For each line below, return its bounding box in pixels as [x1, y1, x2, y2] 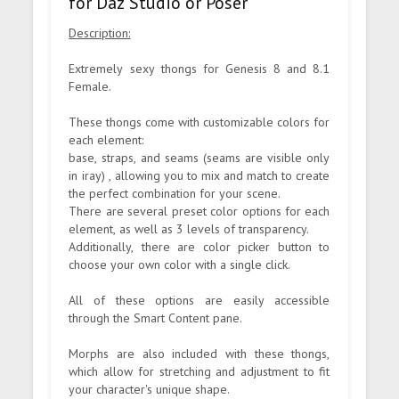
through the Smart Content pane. [69, 309, 243, 326]
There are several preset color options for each [69, 202, 330, 219]
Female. [69, 77, 112, 94]
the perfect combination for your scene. [69, 184, 281, 201]
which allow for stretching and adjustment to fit [69, 362, 330, 379]
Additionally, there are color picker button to [69, 238, 330, 255]
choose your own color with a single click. [69, 256, 291, 273]
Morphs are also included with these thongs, [69, 345, 330, 362]
